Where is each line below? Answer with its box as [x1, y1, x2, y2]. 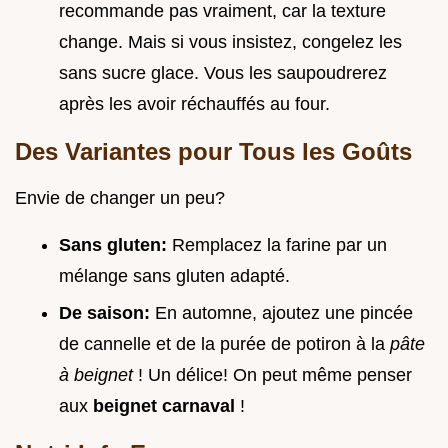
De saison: [59, 303, 155, 324]
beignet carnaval [93, 396, 240, 417]
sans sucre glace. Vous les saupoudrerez [59, 63, 387, 84]
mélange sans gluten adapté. [59, 266, 290, 287]
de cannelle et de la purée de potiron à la [59, 334, 390, 355]
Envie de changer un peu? [15, 188, 225, 209]
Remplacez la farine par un [172, 235, 387, 256]
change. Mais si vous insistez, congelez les [59, 32, 402, 53]
